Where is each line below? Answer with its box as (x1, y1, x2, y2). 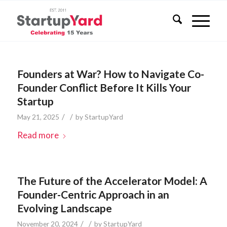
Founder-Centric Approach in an (17, 188, 169, 201)
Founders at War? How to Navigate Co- (17, 67, 204, 80)
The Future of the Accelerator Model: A (17, 174, 207, 187)
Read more (17, 130, 59, 140)
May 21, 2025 (17, 112, 59, 121)
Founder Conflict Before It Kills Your (17, 81, 191, 94)
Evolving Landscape (17, 202, 112, 214)
